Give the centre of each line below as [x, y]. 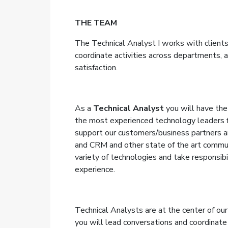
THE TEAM [96, 23]
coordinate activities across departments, [148, 55]
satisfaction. [96, 68]
